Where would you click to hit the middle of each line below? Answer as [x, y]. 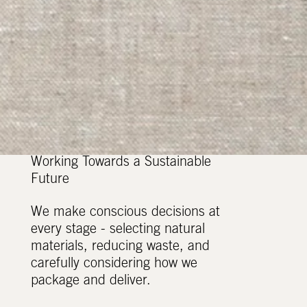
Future [50, 180]
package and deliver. [91, 282]
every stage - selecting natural [118, 231]
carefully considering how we [114, 265]
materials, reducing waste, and [121, 248]
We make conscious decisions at [126, 213]
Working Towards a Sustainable [121, 163]
